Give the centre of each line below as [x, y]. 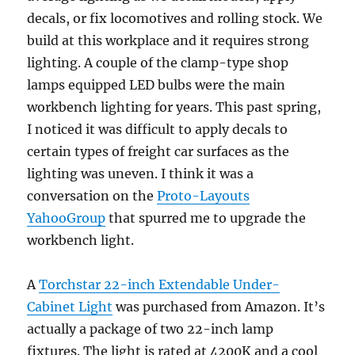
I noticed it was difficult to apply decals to [158, 129]
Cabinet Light [70, 306]
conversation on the [92, 195]
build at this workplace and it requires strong [168, 40]
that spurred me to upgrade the [206, 218]
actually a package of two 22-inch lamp [151, 328]
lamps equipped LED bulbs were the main [157, 84]
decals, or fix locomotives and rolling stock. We [175, 18]
